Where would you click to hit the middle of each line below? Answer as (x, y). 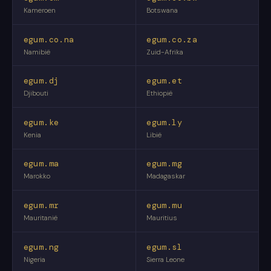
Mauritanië (40, 218)
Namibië (37, 52)
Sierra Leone (166, 260)
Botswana (162, 11)
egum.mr (41, 206)
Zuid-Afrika (165, 52)
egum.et (164, 81)
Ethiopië (160, 94)
